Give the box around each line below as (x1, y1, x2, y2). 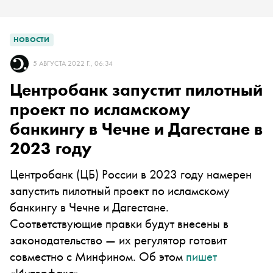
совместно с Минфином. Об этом (10, 248, 186, 264)
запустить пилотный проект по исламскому (10, 182, 230, 199)
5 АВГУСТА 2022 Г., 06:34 (33, 58, 113, 68)
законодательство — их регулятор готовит (10, 232, 227, 248)
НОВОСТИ (13, 35, 50, 44)
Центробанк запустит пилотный (10, 79, 263, 101)
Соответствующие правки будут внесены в (10, 215, 229, 232)
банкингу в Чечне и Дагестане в (10, 118, 263, 140)
